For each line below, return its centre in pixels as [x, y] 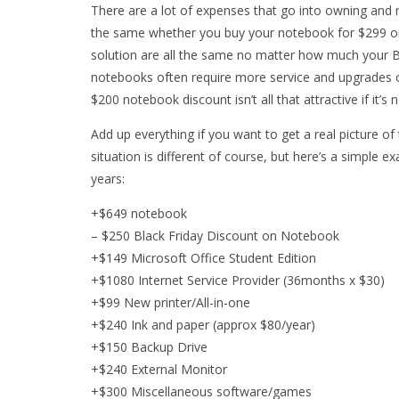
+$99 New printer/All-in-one [171, 303]
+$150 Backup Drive [149, 347]
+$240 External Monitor [159, 370]
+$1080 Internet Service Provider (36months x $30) [238, 281]
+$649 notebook [139, 214]
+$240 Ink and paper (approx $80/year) [203, 325]
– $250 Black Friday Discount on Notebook [215, 236]
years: [108, 179]
